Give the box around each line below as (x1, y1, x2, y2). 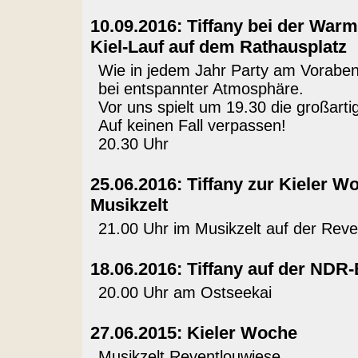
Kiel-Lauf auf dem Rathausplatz (89, 37, 347, 57)
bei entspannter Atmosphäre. (97, 80, 304, 97)
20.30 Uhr (97, 135, 169, 153)
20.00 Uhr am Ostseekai (97, 284, 272, 301)
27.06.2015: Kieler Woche (89, 323, 297, 343)
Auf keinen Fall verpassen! (97, 117, 286, 134)
